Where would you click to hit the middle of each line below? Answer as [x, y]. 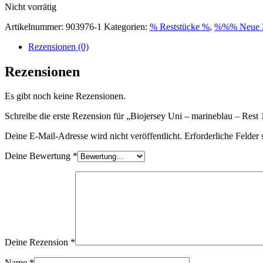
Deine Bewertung [39, 156]
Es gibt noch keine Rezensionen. [65, 96]
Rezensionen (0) [58, 46]
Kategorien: [127, 26]
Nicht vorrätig [31, 6]
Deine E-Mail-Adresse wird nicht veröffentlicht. [93, 136]
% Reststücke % [180, 26]
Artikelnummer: [35, 26]
